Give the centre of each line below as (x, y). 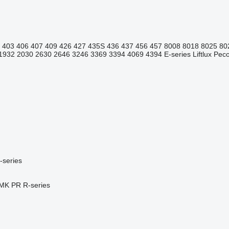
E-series (177, 54)
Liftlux (202, 54)
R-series (36, 185)
